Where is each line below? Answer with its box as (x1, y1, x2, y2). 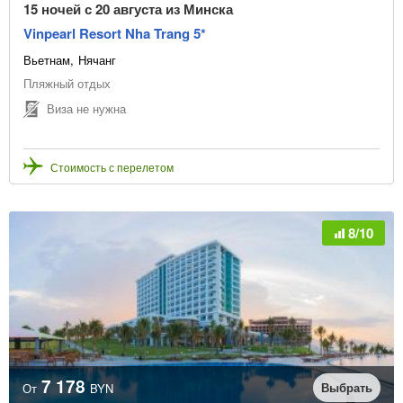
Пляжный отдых (23, 74, 111, 92)
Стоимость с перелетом (50, 158, 174, 175)
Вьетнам (23, 50, 70, 68)
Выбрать (321, 378, 372, 396)
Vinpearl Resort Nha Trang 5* (23, 22, 206, 43)
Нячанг (78, 50, 116, 68)
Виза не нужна (47, 100, 126, 118)
